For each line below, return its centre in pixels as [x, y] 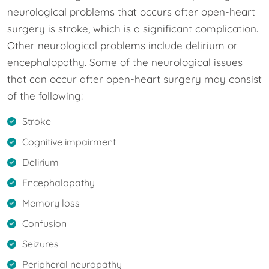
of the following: [45, 95]
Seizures [41, 243]
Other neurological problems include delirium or [122, 45]
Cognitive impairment [69, 141]
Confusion [44, 223]
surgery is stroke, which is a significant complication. [133, 28]
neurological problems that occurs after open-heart [131, 11]
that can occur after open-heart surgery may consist [134, 79]
